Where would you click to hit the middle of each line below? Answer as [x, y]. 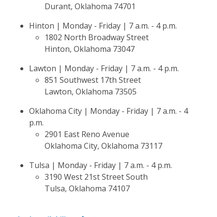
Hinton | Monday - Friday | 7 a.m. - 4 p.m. [103, 26]
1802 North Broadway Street [97, 37]
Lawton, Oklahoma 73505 [91, 92]
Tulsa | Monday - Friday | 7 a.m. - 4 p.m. [101, 165]
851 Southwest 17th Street [94, 80]
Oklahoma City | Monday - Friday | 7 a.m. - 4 [108, 111]
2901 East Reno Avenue [87, 134]
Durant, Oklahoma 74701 [90, 6]
